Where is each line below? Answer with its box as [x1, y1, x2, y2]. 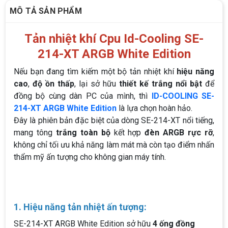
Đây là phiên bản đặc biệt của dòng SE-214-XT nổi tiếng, [14, 116, 214, 126]
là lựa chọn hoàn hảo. [117, 103, 192, 113]
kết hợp [110, 128, 145, 138]
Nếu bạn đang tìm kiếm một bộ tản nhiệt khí [14, 67, 177, 77]
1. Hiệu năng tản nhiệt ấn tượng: [14, 202, 147, 213]
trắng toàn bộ [55, 128, 110, 138]
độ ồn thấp [33, 79, 74, 89]
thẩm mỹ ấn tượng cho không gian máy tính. [14, 152, 166, 162]
